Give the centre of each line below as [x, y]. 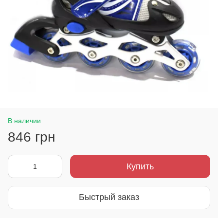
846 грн [31, 137]
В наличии [24, 120]
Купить [140, 166]
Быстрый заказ [109, 197]
